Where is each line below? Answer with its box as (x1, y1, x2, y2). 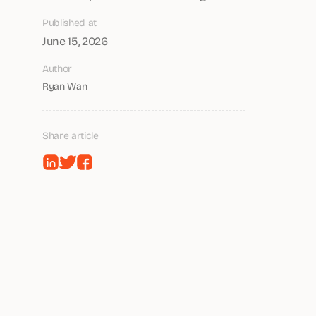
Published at (42, 15, 97, 30)
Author (42, 61, 73, 75)
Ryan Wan (42, 78, 87, 93)
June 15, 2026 (42, 32, 108, 49)
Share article (42, 128, 99, 142)
